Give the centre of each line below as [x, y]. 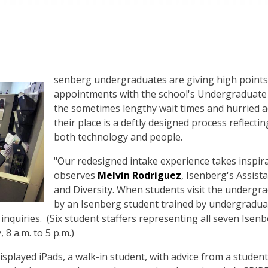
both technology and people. [118, 137]
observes [76, 175]
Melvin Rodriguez [139, 175]
